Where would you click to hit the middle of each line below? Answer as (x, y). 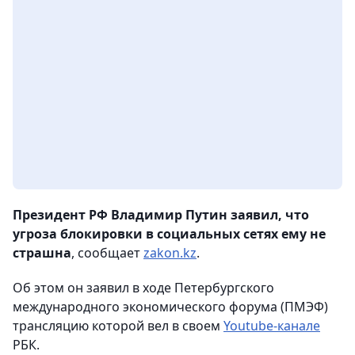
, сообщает (107, 253)
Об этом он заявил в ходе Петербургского (143, 288)
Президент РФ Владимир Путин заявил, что (161, 215)
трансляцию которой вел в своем (118, 326)
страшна (42, 253)
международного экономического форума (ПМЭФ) (170, 307)
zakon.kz (170, 253)
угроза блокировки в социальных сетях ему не (169, 234)
